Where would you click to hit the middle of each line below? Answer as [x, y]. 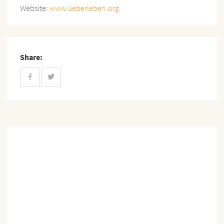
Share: [31, 57]
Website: [35, 8]
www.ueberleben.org [84, 8]
